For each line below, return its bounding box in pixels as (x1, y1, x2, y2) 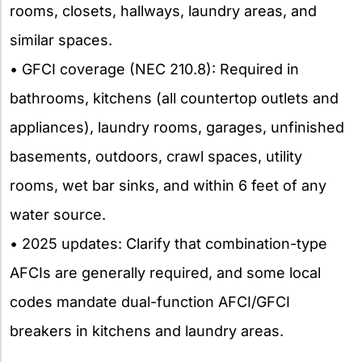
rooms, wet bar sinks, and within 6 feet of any (10, 176, 326, 194)
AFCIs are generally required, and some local (10, 263, 321, 281)
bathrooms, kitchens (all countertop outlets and (10, 89, 339, 107)
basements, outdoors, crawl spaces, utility (10, 147, 302, 165)
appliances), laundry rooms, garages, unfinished (10, 118, 344, 136)
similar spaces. (10, 31, 112, 48)
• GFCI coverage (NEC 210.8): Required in (10, 60, 299, 78)
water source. (10, 205, 106, 223)
